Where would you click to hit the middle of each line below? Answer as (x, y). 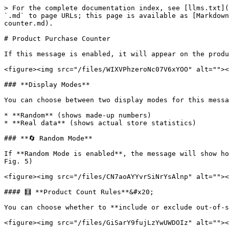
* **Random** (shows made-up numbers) (78, 115)
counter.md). (29, 23)
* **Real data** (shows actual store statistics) (100, 123)
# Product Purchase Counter (57, 39)
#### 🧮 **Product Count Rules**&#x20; (79, 192)
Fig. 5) (18, 161)
